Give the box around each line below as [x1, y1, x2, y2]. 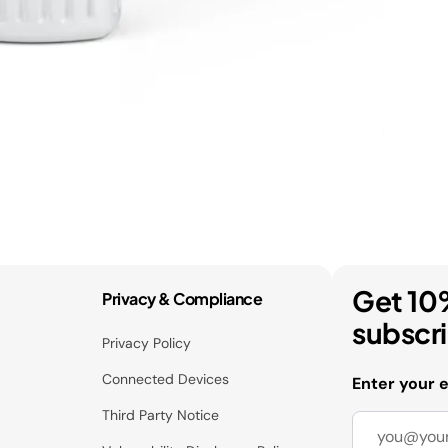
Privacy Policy [102, 334, 192, 352]
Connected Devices [102, 370, 230, 388]
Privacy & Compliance [102, 288, 263, 309]
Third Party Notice [102, 406, 220, 424]
